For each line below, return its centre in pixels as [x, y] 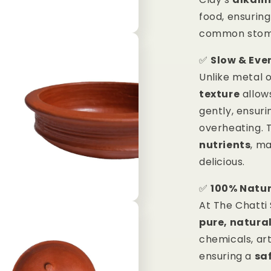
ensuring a [227, 256]
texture [220, 94]
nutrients [225, 145]
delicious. [222, 162]
